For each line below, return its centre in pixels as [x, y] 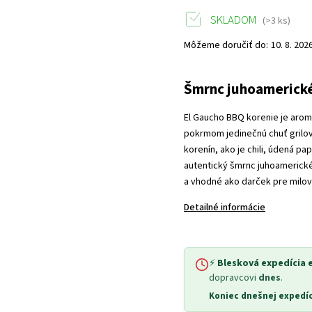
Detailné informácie [225, 207]
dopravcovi [234, 278]
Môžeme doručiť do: [226, 45]
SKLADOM [234, 20]
